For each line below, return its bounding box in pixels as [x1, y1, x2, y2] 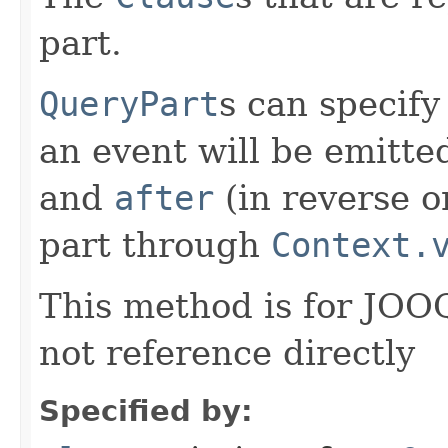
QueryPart [39, 83, 219, 124]
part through [39, 224, 271, 265]
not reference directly [39, 332, 415, 373]
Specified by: [39, 393, 253, 428]
